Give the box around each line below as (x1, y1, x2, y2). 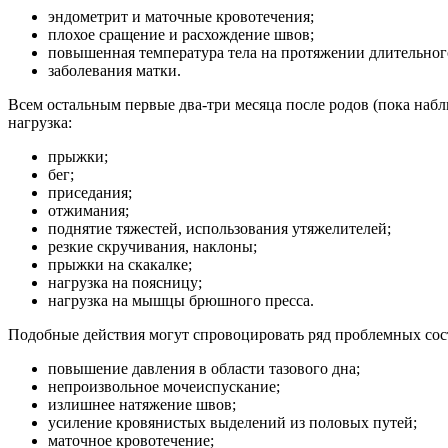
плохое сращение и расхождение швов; (48, 26, 314, 44)
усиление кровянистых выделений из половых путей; (48, 414, 417, 432)
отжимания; (48, 202, 129, 220)
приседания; (48, 184, 132, 202)
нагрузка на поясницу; (48, 274, 202, 292)
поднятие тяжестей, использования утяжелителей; (48, 220, 391, 238)
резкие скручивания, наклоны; (48, 238, 257, 256)
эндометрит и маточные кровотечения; (48, 8, 314, 26)
